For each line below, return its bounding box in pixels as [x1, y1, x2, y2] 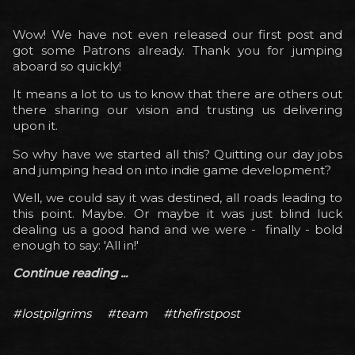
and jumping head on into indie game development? [13, 162, 331, 177]
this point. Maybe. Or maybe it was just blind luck [13, 205, 342, 221]
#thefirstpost [163, 306, 240, 322]
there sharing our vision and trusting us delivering [13, 102, 342, 118]
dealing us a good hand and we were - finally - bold [13, 221, 342, 237]
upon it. [13, 118, 61, 134]
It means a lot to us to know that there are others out [13, 86, 342, 102]
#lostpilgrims [13, 306, 91, 322]
